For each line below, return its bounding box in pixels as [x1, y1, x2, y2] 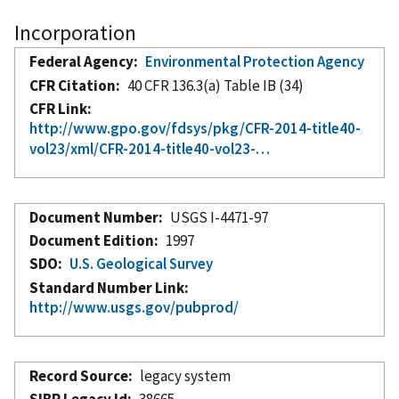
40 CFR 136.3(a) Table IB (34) [127, 75, 305, 95]
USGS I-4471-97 [170, 207, 269, 227]
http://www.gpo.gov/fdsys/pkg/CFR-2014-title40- [29, 118, 361, 138]
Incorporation [14, 19, 136, 45]
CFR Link [29, 98, 87, 118]
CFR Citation [29, 75, 116, 95]
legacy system [140, 365, 232, 386]
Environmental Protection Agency [145, 51, 365, 71]
